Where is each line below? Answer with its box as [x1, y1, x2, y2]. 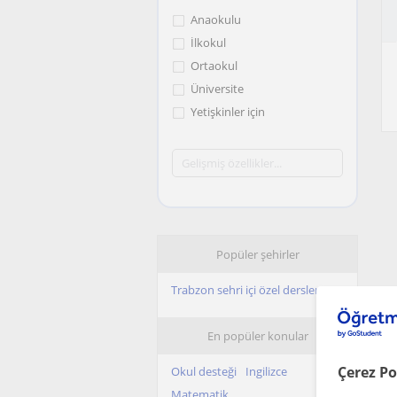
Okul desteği [171, 363, 237, 379]
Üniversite [191, 81, 244, 97]
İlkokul [191, 35, 226, 51]
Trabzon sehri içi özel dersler [171, 282, 319, 298]
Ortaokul [191, 58, 237, 74]
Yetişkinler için [191, 104, 265, 120]
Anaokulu [191, 12, 241, 27]
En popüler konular [206, 328, 308, 344]
